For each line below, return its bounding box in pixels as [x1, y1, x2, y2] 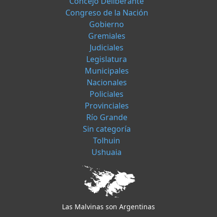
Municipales [84, 65, 129, 77]
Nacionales [86, 77, 127, 88]
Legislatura [86, 54, 127, 65]
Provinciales [84, 100, 129, 111]
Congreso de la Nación [65, 7, 148, 18]
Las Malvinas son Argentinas [62, 202, 155, 212]
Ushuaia [92, 147, 122, 158]
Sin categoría [82, 124, 131, 135]
